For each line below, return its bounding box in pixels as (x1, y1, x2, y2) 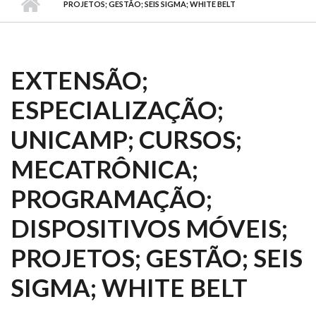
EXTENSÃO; (11, 65, 148, 95)
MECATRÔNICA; (11, 154, 198, 183)
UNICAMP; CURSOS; (11, 124, 242, 154)
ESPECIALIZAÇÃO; (11, 95, 224, 124)
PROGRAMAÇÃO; (11, 183, 212, 213)
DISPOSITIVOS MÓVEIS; (11, 213, 288, 243)
